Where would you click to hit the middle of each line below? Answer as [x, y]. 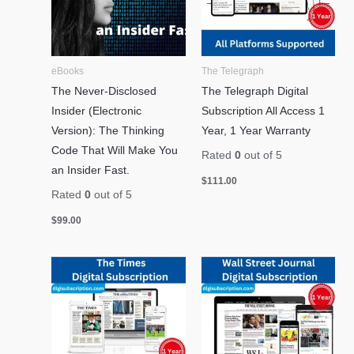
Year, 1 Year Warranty [256, 130]
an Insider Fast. [91, 170]
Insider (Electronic [97, 111]
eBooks [68, 70]
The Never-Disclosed [104, 91]
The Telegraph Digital [254, 91]
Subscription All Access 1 [263, 111]
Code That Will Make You [115, 150]
